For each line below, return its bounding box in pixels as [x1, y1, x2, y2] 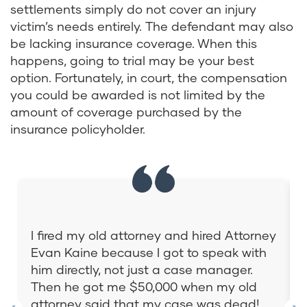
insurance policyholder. [10, 121, 145, 137]
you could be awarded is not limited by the [10, 87, 265, 103]
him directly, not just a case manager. [31, 262, 253, 278]
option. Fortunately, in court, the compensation [10, 70, 287, 86]
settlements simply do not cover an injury [10, 1, 256, 17]
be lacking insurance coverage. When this [10, 36, 257, 51]
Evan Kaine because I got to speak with [31, 245, 267, 260]
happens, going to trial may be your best [10, 53, 254, 69]
